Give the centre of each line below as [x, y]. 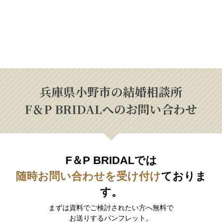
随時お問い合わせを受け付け [88, 177]
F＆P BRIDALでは [111, 161]
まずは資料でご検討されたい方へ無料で [111, 208]
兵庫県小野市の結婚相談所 [111, 92]
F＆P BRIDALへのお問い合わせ [111, 109]
